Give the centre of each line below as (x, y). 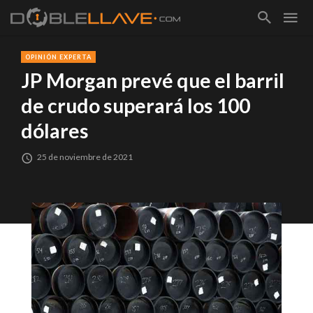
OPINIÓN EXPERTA (58, 57)
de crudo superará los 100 (136, 106)
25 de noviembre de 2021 (85, 157)
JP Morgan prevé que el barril (153, 81)
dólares (55, 131)
